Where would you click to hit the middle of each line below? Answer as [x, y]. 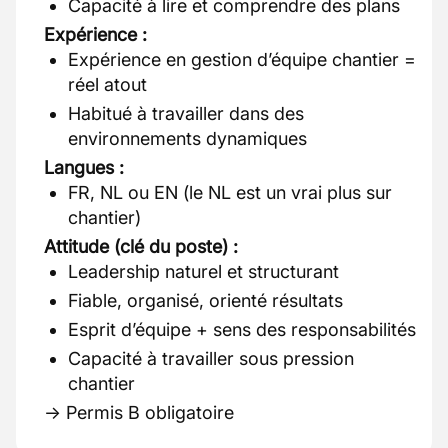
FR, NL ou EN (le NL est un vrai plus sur [230, 192]
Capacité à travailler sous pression [211, 358]
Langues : [84, 167]
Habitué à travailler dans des [186, 113]
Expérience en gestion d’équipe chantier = [242, 59]
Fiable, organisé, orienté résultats [205, 300]
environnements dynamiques [187, 138]
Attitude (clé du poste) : [141, 246]
